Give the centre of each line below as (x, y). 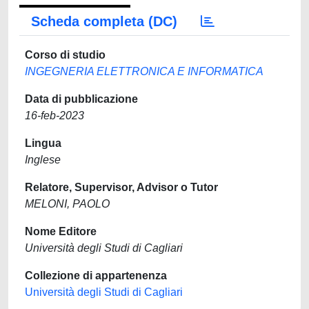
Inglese (43, 160)
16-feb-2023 (54, 116)
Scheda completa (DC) (104, 21)
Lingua (43, 143)
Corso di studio (65, 55)
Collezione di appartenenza (96, 276)
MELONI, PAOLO (67, 204)
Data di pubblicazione (81, 99)
